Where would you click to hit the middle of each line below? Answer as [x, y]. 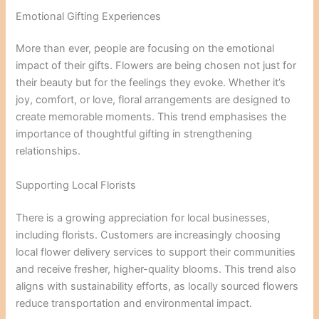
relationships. [48, 151]
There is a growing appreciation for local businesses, [143, 218]
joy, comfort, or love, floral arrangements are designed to [153, 100]
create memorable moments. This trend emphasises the [151, 117]
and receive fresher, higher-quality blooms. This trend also [156, 269]
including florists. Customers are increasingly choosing [148, 235]
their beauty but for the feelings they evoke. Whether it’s [151, 83]
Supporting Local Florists [76, 185]
